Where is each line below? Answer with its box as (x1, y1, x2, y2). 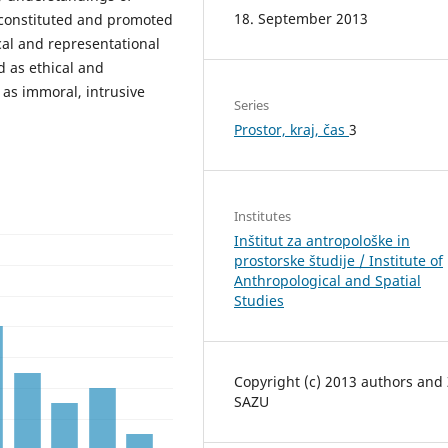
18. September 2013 (234, 9, 368, 29)
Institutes (234, 207, 291, 226)
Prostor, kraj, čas (234, 120, 349, 140)
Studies (234, 291, 284, 311)
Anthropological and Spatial (234, 271, 421, 291)
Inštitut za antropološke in (234, 231, 410, 251)
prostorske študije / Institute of (234, 251, 443, 271)
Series (234, 96, 269, 115)
